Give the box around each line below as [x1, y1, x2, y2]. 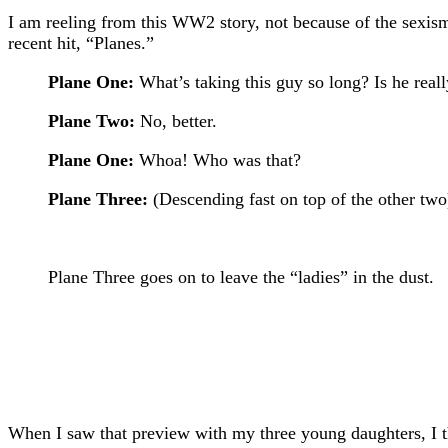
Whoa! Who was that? [134, 149, 301, 170]
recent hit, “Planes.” [8, 32, 154, 53]
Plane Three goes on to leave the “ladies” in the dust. [48, 266, 434, 287]
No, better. [135, 110, 217, 131]
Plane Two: [48, 110, 135, 131]
